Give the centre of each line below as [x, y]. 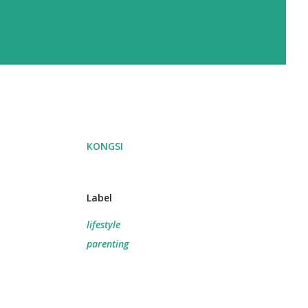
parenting [108, 244]
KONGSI [105, 146]
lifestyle [103, 224]
